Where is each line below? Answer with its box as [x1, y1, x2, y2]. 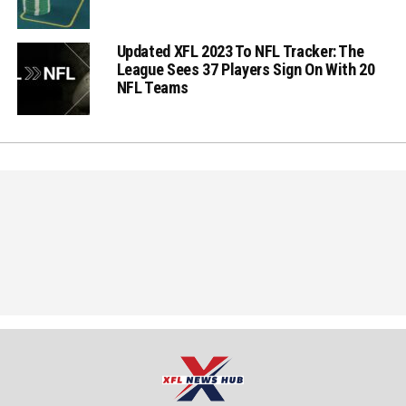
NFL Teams [116, 78, 188, 98]
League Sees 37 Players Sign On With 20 [116, 60, 375, 80]
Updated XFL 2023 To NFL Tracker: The [116, 42, 364, 62]
